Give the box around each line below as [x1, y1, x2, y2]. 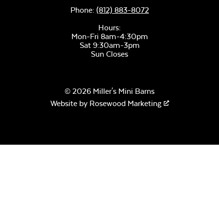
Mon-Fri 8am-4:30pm [71, 32, 148, 42]
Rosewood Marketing [89, 99, 161, 109]
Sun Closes [91, 49, 128, 59]
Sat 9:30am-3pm [79, 41, 140, 50]
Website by [50, 99, 89, 109]
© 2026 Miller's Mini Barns [65, 87, 154, 96]
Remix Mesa [132, 44, 170, 53]
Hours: [98, 23, 121, 33]
